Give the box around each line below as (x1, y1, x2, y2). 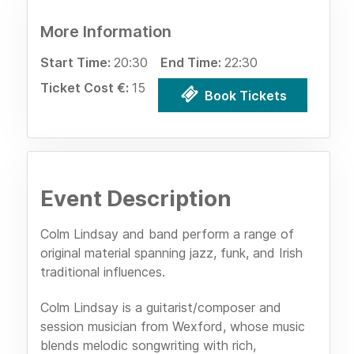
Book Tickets (201, 87, 287, 104)
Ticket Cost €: (40, 80, 132, 96)
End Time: (160, 55, 224, 71)
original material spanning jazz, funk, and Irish (40, 245, 303, 262)
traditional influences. (40, 264, 165, 281)
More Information (40, 22, 171, 42)
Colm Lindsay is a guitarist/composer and (40, 299, 281, 315)
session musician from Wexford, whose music (40, 318, 305, 334)
